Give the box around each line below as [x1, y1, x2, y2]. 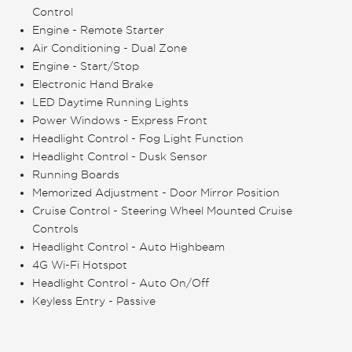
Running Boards [32, 167, 119, 181]
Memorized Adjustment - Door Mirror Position [32, 185, 280, 199]
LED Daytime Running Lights [32, 95, 189, 108]
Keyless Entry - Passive [32, 294, 156, 307]
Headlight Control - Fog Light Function [32, 131, 244, 145]
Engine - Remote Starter [32, 23, 164, 36]
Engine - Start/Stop [32, 59, 139, 72]
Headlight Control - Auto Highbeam [32, 240, 225, 253]
